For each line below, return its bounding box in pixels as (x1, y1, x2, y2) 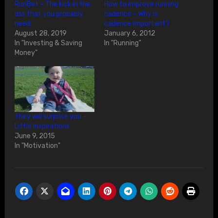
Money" (14, 49, 37, 57)
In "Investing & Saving (14, 39, 82, 48)
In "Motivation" (14, 142, 60, 150)
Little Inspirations (14, 122, 70, 131)
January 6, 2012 (104, 29, 155, 38)
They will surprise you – (14, 112, 87, 121)
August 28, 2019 (14, 29, 67, 38)
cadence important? (104, 19, 169, 28)
